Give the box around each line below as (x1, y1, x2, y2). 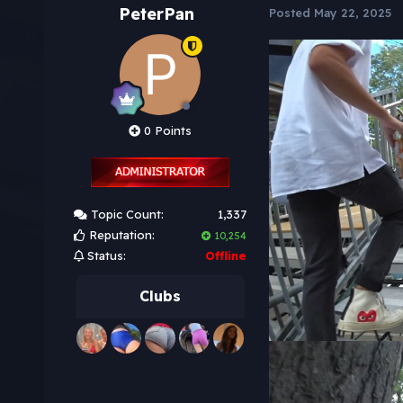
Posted (268, 5, 314, 21)
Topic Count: (86, 207, 164, 222)
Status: (83, 248, 126, 264)
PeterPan (118, 4, 194, 25)
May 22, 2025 (313, 5, 391, 21)
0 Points (139, 123, 192, 139)
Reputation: (85, 228, 155, 243)
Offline (204, 248, 246, 264)
